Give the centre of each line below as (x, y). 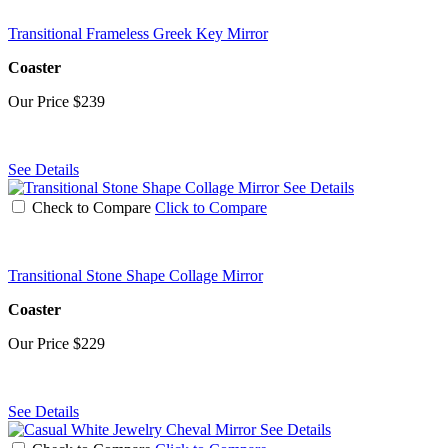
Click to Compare (211, 207)
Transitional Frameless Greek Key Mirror (138, 33)
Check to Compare (91, 207)
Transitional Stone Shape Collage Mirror (135, 275)
